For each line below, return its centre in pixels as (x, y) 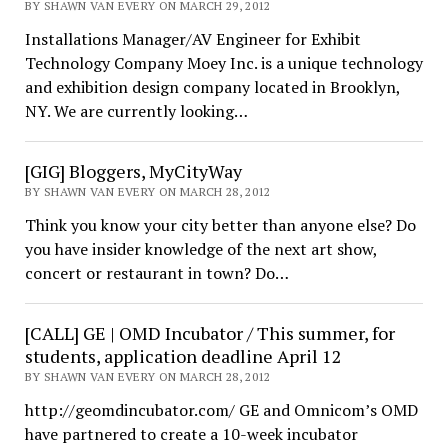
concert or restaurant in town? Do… (156, 273)
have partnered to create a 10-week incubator (191, 434)
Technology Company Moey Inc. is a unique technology (223, 63)
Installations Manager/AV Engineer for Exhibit (192, 39)
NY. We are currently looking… (136, 111)
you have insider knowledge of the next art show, (200, 249)
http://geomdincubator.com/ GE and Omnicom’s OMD (221, 410)
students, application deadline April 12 (183, 356)
